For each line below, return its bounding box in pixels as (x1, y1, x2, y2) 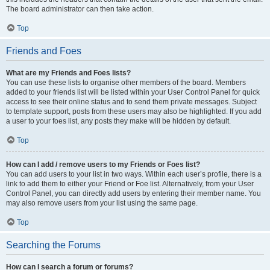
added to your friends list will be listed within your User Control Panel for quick (6, 88, 260, 96)
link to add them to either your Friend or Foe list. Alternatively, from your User (6, 180, 254, 188)
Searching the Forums (6, 240, 101, 250)
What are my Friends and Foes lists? (6, 69, 131, 77)
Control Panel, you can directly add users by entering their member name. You (6, 189, 261, 198)
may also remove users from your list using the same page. (6, 199, 198, 207)
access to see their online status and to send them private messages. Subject (6, 98, 257, 106)
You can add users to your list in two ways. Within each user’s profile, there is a (6, 170, 262, 178)
